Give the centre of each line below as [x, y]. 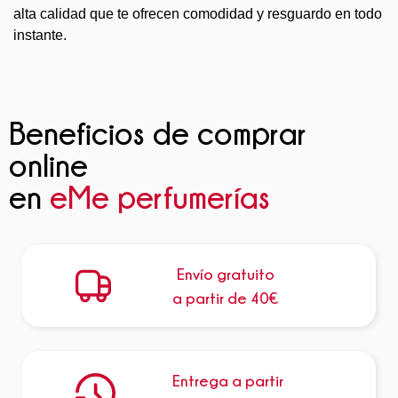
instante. [40, 36]
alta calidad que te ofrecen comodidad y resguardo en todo [198, 14]
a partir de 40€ [226, 298]
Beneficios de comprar [158, 133]
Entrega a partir [227, 381]
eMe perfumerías [160, 197]
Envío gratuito [225, 274]
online [48, 165]
